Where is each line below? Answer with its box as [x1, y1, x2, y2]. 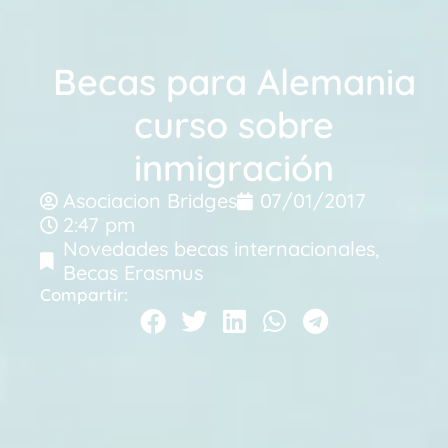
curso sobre [134, 101, 334, 147]
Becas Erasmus [63, 259, 203, 285]
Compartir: [40, 283, 128, 305]
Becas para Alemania [52, 58, 416, 104]
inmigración [134, 144, 334, 190]
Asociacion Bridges [63, 187, 237, 213]
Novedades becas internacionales [63, 235, 375, 261]
